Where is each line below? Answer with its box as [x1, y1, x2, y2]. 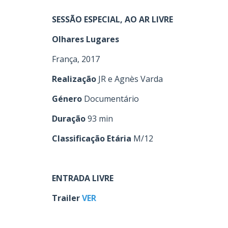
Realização [52, 73, 96, 84]
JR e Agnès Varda [96, 73, 163, 84]
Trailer [52, 192, 82, 204]
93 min [85, 113, 113, 124]
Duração [52, 113, 85, 124]
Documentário [82, 93, 139, 104]
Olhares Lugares [52, 34, 119, 45]
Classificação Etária [52, 133, 131, 144]
